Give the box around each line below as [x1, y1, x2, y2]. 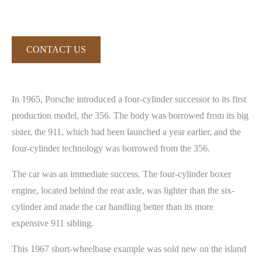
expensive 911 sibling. [12, 218, 94, 228]
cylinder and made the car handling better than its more [12, 201, 213, 212]
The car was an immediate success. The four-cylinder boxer [12, 168, 231, 179]
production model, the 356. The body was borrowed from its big [12, 110, 249, 120]
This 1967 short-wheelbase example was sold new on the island [12, 243, 246, 254]
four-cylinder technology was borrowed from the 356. [12, 143, 210, 153]
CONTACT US [26, 44, 86, 54]
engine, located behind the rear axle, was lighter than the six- [12, 185, 235, 195]
